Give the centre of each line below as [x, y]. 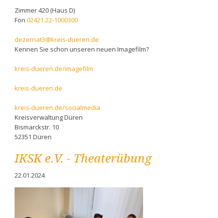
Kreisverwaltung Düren [48, 118]
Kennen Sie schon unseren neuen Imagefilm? [82, 49]
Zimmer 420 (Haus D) [45, 10]
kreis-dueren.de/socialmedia [57, 108]
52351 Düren [33, 137]
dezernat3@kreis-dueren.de [56, 40]
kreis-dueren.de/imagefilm [54, 69]
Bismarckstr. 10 [36, 127]
